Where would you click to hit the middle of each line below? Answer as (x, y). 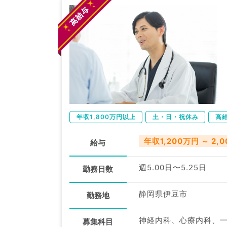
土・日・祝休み (176, 117)
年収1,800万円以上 (106, 117)
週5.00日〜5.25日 (173, 167)
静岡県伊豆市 (163, 194)
